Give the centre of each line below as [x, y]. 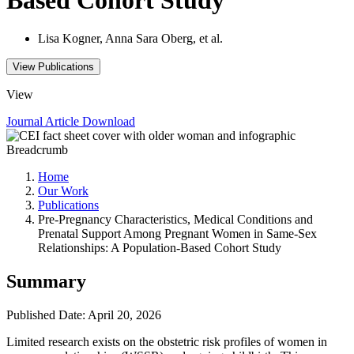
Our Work [63, 191]
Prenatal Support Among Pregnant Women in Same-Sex [177, 234]
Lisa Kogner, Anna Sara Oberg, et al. [130, 39]
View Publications [53, 67]
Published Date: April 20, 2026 [84, 315]
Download [109, 122]
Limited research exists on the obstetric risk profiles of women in [167, 342]
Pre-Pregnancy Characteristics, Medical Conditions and [175, 220]
